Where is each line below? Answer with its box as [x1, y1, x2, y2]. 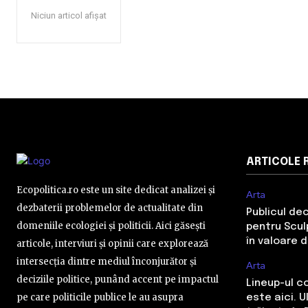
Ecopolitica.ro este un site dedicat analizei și [16, 184, 215, 196]
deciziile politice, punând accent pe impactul [16, 274, 219, 285]
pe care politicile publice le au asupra [16, 291, 184, 303]
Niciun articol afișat [31, 10, 107, 21]
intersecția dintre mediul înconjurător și [16, 256, 197, 267]
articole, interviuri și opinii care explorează [16, 238, 208, 250]
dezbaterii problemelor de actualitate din [16, 202, 203, 214]
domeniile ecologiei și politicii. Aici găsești [16, 220, 206, 232]
